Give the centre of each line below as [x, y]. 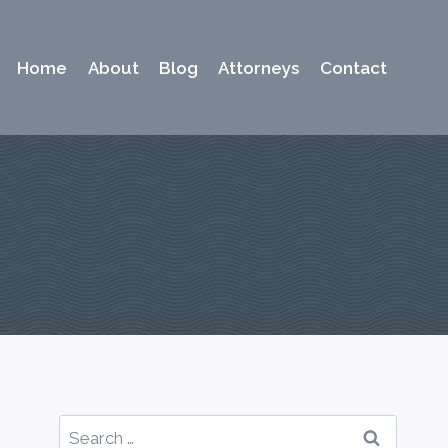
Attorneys [259, 67]
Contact [353, 67]
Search [85, 429]
